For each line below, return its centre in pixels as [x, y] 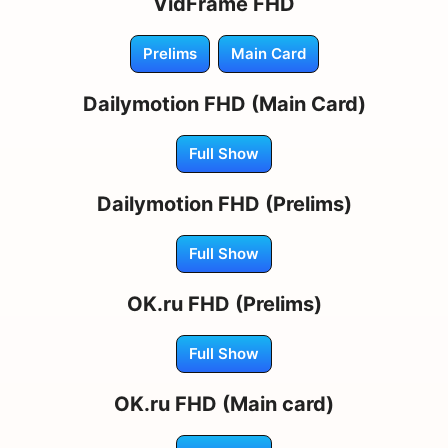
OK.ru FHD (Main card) [224, 403]
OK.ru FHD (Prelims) [224, 303]
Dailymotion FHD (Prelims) [224, 203]
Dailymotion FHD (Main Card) [224, 103]
